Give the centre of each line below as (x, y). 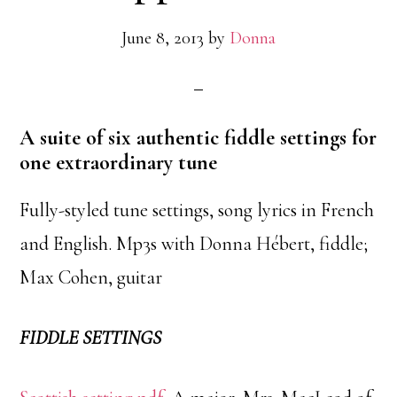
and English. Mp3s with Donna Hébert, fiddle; (194, 244)
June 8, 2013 (163, 38)
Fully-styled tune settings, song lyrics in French (197, 210)
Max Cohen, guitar (91, 277)
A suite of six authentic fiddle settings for (198, 138)
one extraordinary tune (119, 163)
